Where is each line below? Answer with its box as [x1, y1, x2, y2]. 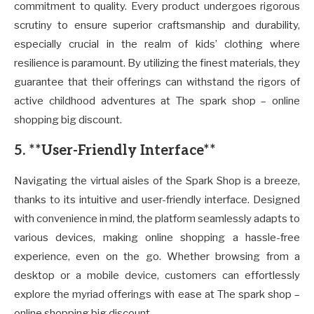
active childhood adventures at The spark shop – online [14, 94, 300, 107]
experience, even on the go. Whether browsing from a [14, 250, 300, 263]
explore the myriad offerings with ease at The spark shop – [14, 287, 300, 301]
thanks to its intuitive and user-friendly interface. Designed [14, 193, 300, 206]
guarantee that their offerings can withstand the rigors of [14, 75, 300, 88]
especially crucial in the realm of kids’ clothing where [14, 37, 300, 50]
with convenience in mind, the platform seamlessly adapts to [14, 212, 300, 225]
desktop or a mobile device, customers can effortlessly [14, 268, 300, 282]
